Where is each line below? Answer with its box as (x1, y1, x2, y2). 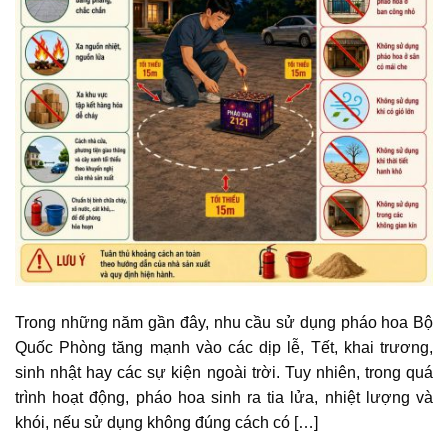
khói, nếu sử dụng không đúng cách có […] (15, 414, 318, 432)
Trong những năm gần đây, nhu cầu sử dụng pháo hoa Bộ (15, 314, 433, 332)
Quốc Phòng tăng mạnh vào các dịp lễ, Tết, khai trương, (15, 339, 433, 357)
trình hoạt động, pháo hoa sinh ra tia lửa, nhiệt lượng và (15, 389, 433, 407)
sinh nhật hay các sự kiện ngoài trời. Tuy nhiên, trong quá (15, 364, 433, 382)
